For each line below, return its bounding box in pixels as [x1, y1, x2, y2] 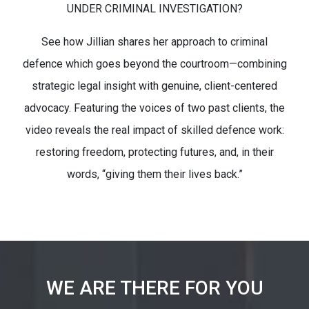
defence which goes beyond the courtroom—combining [22, 57, 287, 70]
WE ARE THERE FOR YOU [46, 277, 263, 299]
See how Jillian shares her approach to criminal [41, 35, 268, 48]
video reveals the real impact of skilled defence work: [25, 123, 284, 137]
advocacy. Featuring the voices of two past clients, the [24, 101, 285, 114]
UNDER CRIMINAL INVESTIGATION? [66, 2, 243, 15]
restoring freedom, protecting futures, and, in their [35, 146, 274, 159]
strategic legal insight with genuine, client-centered [32, 79, 277, 92]
